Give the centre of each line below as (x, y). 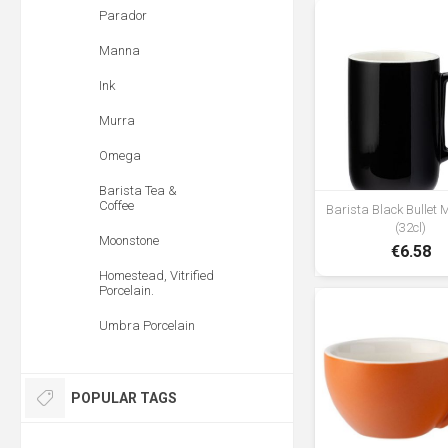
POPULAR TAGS (124, 398)
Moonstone (129, 240)
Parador (123, 15)
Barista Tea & (138, 190)
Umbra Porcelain (147, 325)
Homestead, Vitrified (156, 275)
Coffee (116, 205)
